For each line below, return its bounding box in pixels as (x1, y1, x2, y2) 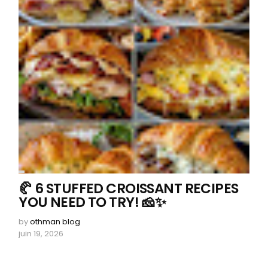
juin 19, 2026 (19, 227, 64, 239)
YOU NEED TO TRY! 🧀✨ (19, 192, 166, 212)
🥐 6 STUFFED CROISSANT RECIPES (19, 178, 239, 198)
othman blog (30, 215, 81, 227)
